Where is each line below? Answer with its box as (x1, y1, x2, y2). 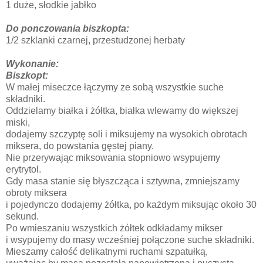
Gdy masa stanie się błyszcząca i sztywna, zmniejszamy (6, 176, 240, 186)
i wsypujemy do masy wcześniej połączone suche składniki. (6, 234, 254, 245)
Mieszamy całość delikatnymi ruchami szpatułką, (6, 246, 210, 257)
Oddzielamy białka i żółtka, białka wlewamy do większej (6, 105, 238, 116)
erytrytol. (6, 164, 41, 174)
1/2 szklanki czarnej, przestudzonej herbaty (6, 35, 185, 45)
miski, (6, 117, 30, 127)
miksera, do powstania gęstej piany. (6, 140, 159, 151)
